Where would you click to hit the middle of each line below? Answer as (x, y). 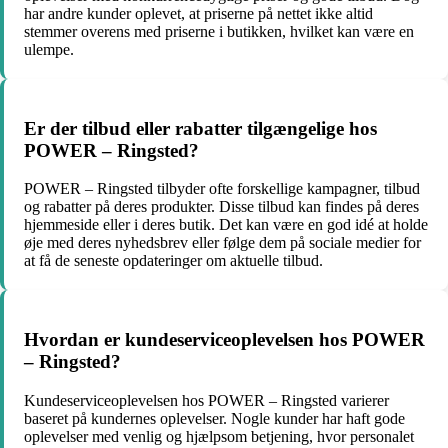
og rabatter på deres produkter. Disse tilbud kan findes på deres (221, 207)
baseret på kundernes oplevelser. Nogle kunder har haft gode (214, 418)
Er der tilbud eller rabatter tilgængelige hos (200, 128)
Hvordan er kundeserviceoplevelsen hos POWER (224, 339)
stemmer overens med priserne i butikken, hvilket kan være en (219, 31)
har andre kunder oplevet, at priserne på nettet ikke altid (198, 13)
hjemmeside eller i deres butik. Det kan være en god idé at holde (226, 225)
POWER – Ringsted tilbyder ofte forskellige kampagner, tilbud (222, 189)
